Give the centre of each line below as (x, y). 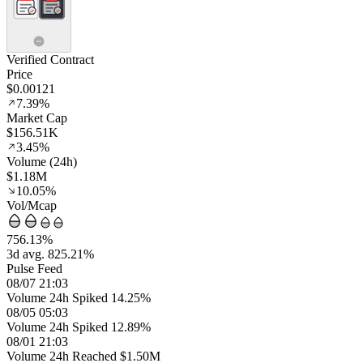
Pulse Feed (34, 269)
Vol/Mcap (32, 205)
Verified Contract (50, 60)
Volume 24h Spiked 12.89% (79, 327)
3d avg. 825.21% (50, 254)
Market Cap (37, 118)
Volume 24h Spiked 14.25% (79, 298)
